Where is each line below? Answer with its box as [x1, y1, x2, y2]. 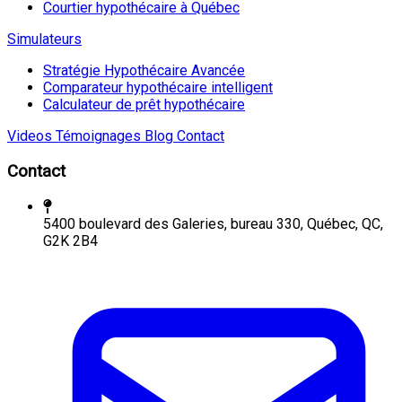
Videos [7, 127, 52, 145]
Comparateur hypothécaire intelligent [43, 79, 273, 97]
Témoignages [52, 127, 141, 145]
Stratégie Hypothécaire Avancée [43, 62, 245, 80]
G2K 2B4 [43, 232, 98, 249]
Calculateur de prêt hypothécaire [43, 96, 245, 114]
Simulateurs [7, 31, 82, 48]
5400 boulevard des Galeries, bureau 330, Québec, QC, [43, 214, 383, 232]
